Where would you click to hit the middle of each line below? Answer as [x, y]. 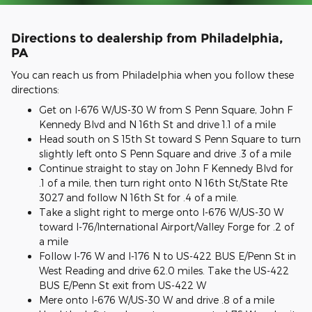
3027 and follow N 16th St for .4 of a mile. [139, 197]
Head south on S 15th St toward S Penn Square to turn [170, 139]
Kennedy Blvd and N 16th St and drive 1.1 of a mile [157, 124]
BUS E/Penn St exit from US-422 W [123, 285]
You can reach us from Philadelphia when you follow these [153, 75]
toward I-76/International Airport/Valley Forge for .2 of [166, 226]
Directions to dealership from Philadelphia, [147, 38]
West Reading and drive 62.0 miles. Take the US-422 [164, 270]
